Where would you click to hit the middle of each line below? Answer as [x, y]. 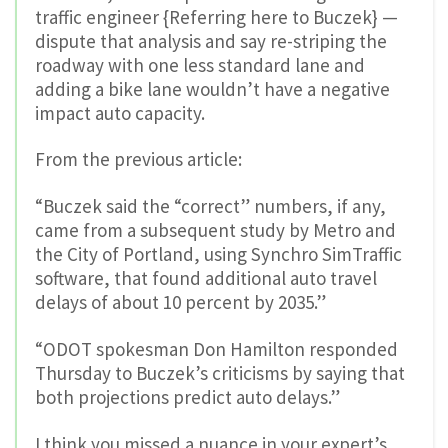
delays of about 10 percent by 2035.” [180, 302]
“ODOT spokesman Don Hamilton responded [216, 348]
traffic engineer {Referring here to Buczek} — [216, 16]
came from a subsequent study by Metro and [215, 230]
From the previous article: [138, 159]
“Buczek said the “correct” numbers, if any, [210, 206]
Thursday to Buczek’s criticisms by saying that [220, 372]
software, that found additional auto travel [206, 278]
